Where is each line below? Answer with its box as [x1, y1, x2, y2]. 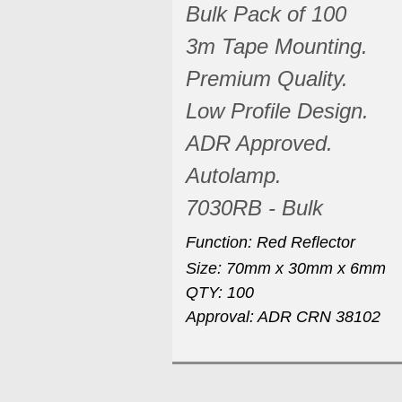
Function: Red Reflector [186, 232, 355, 251]
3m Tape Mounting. [186, 33, 374, 58]
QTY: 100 [186, 283, 258, 301]
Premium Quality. [186, 66, 348, 91]
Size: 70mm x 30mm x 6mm [186, 258, 386, 277]
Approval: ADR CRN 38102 [186, 307, 380, 326]
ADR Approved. [186, 130, 333, 155]
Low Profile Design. [186, 98, 369, 123]
